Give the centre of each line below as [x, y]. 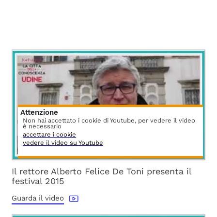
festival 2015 [38, 181]
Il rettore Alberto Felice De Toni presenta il [101, 171]
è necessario [42, 126]
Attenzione [39, 112]
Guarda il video [38, 198]
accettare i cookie [49, 134]
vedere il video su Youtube [63, 142]
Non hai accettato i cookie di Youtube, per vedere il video [109, 120]
